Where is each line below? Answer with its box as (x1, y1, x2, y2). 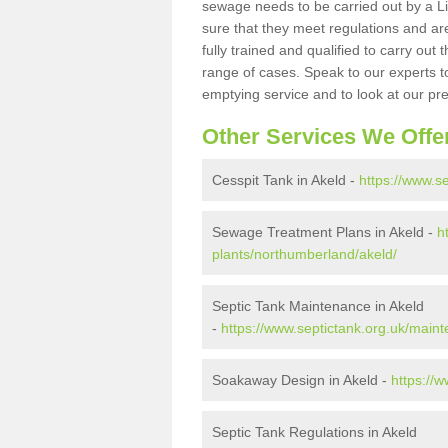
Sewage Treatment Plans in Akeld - (212, 224, 437, 240)
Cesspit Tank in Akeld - (212, 172, 359, 188)
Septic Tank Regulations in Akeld (212, 424, 417, 440)
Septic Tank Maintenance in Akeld (212, 298, 424, 314)
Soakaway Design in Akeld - (212, 372, 391, 388)
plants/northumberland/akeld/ (212, 246, 397, 262)
